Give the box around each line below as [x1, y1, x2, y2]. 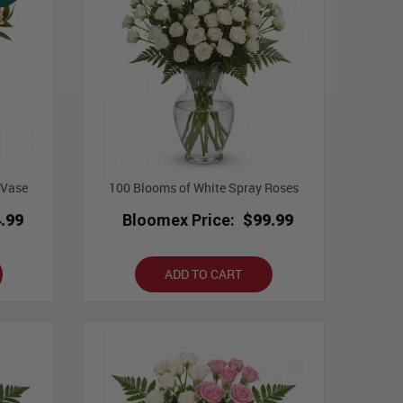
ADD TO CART [165, 265, 242, 283]
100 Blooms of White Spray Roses [108, 179, 299, 197]
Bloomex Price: [121, 210, 235, 230]
